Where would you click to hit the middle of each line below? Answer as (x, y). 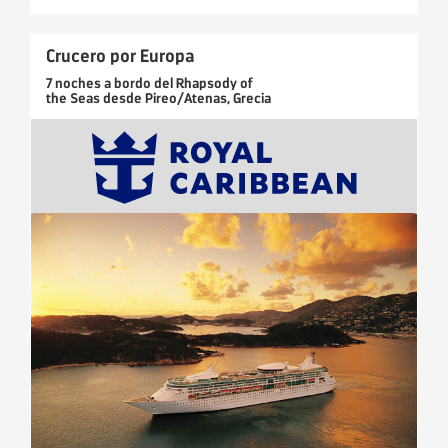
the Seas (73, 99)
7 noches (73, 84)
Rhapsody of (214, 84)
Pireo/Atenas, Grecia (208, 99)
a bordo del (138, 84)
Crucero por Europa (120, 56)
